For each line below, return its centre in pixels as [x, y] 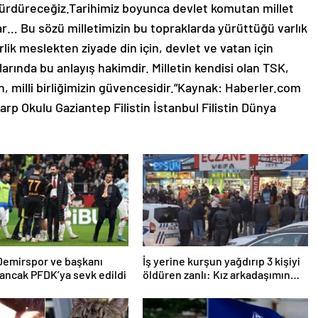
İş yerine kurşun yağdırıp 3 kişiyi [221, 261]
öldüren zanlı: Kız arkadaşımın [216, 274]
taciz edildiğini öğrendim [203, 288]
